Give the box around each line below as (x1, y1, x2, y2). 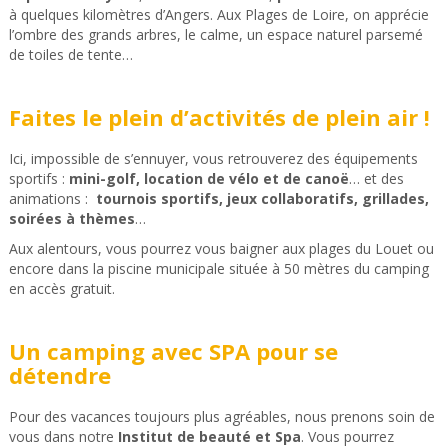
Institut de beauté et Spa (117, 426, 301, 446)
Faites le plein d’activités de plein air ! (8, 101, 430, 132)
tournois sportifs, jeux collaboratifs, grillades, (95, 188, 429, 208)
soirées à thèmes (8, 208, 135, 228)
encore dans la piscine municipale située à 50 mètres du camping (8, 258, 429, 278)
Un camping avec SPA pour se (8, 335, 338, 366)
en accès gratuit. (8, 278, 115, 298)
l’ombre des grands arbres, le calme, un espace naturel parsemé (8, 24, 423, 44)
